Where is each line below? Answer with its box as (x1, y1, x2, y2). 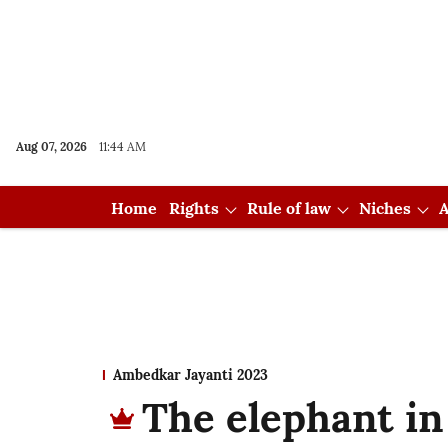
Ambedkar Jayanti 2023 (113, 366, 268, 384)
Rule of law (246, 198, 331, 218)
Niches (358, 198, 411, 218)
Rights (168, 198, 219, 218)
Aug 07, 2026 (16, 139, 87, 154)
